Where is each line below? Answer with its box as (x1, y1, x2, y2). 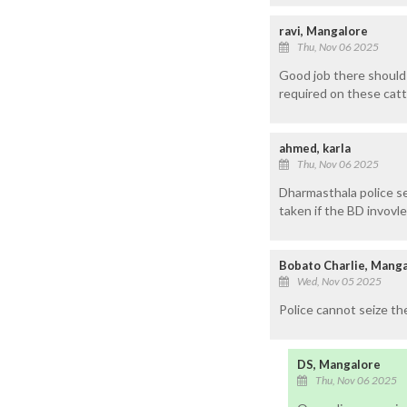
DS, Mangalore (297, 356, 381, 372)
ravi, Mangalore (279, 23, 368, 38)
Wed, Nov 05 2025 (297, 273, 382, 288)
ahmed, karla (279, 140, 351, 155)
